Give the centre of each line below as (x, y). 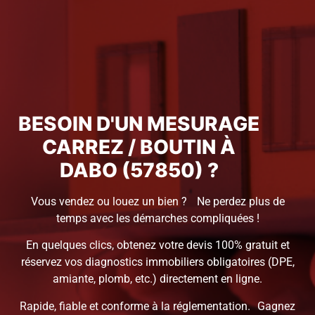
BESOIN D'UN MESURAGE (139, 124)
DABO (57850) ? (139, 171)
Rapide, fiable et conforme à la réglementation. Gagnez (157, 306)
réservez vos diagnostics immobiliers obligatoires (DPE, (157, 262)
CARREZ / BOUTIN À (139, 147)
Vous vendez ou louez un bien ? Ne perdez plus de (157, 202)
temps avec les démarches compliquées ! (157, 219)
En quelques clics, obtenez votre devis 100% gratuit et (157, 245)
